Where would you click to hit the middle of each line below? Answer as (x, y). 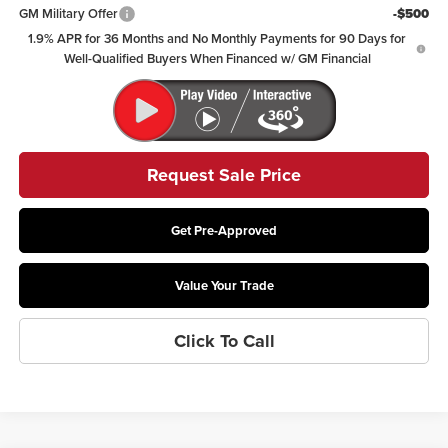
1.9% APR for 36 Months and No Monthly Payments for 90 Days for (217, 38)
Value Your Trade (224, 285)
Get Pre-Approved (224, 230)
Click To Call (224, 340)
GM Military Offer (68, 13)
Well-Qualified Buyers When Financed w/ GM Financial (217, 58)
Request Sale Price (224, 174)
